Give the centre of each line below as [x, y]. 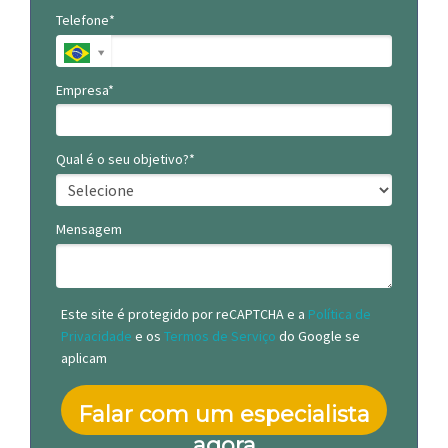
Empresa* [85, 89]
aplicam [84, 357]
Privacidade [96, 335]
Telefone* [85, 20]
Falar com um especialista [224, 415]
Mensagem [89, 228]
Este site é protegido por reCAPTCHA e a [184, 313]
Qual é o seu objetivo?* [125, 159]
